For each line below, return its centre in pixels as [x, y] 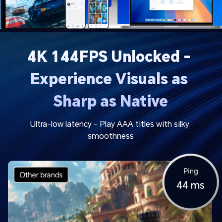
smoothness [111, 136]
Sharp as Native [111, 101]
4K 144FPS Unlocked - [109, 56]
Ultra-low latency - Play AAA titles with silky [110, 124]
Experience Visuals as [109, 79]
